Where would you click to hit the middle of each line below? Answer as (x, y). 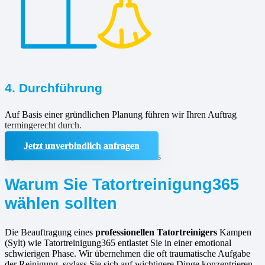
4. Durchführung (54, 88)
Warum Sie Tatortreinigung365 (122, 185)
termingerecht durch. (43, 125)
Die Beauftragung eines (50, 232)
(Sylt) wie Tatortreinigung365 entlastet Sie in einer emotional (118, 243)
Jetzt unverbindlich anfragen (82, 146)
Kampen (235, 232)
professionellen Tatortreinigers (157, 232)
